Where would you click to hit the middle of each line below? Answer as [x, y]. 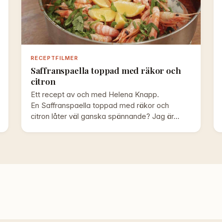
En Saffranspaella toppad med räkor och [100, 106]
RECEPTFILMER [55, 58]
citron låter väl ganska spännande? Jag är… [105, 117]
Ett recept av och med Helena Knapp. [95, 95]
